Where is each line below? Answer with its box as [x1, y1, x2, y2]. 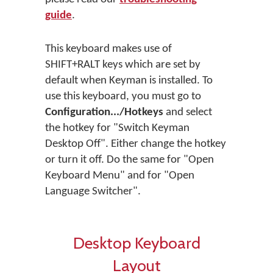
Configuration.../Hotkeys [45, 107, 163, 118]
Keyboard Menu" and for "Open [45, 170, 194, 182]
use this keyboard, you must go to [45, 91, 201, 102]
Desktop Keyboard [73, 233, 200, 253]
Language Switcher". [45, 186, 141, 197]
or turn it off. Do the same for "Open [45, 154, 214, 166]
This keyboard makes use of [45, 43, 172, 55]
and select [163, 107, 212, 118]
